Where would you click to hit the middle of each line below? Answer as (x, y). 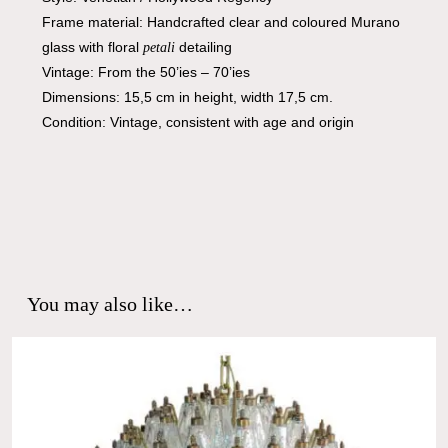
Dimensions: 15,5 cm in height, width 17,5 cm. (187, 97)
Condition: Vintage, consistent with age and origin (197, 122)
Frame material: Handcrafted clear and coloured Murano (220, 22)
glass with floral (92, 47)
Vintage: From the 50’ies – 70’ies (145, 72)
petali (158, 48)
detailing (203, 47)
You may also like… (109, 304)
